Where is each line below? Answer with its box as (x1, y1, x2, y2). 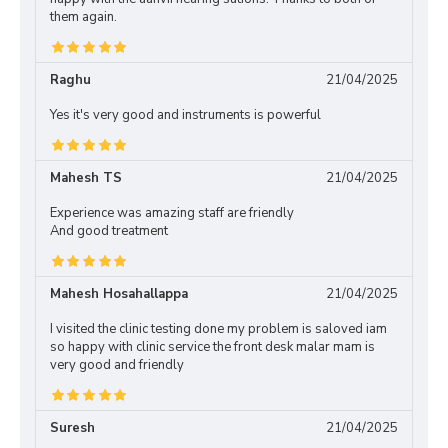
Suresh (50, 419, 95, 437)
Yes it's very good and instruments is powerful (50, 106, 321, 124)
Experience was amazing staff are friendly (50, 204, 294, 222)
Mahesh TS (50, 169, 122, 187)
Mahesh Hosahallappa (50, 285, 188, 303)
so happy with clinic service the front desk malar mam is (50, 338, 375, 356)
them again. (50, 8, 117, 26)
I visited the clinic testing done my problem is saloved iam (50, 320, 387, 338)
